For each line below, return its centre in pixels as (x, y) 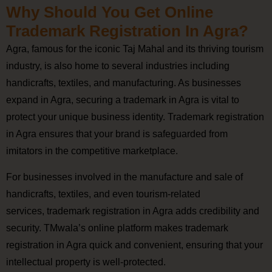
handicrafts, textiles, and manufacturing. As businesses (124, 83)
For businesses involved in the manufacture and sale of (124, 177)
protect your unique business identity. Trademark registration (135, 117)
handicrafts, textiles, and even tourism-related (103, 194)
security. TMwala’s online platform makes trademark (117, 228)
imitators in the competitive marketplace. (92, 151)
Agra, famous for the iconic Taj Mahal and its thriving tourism (135, 49)
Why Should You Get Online (110, 12)
